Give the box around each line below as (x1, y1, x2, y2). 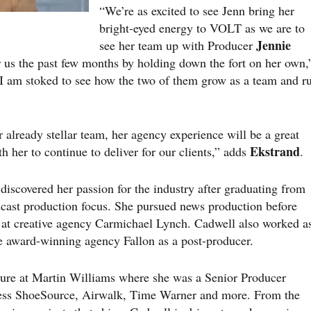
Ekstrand (250, 142, 300, 160)
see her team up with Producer (99, 36, 256, 53)
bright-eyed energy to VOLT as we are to (99, 19, 305, 36)
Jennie (256, 35, 291, 54)
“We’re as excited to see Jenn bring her (99, 1, 294, 19)
